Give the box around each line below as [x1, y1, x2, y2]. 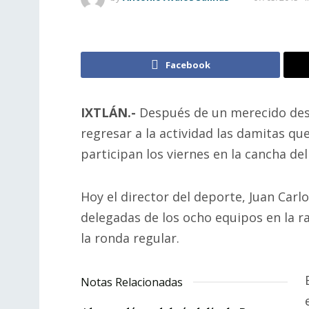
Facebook [165, 59, 210, 72]
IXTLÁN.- [81, 104, 136, 121]
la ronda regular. [81, 229, 179, 246]
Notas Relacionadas [81, 275, 183, 290]
